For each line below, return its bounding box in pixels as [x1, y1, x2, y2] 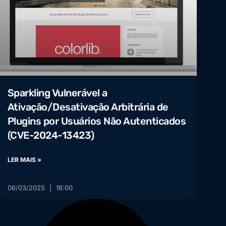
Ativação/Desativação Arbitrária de [7, 101, 168, 114]
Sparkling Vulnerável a [7, 87, 107, 99]
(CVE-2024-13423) [7, 129, 94, 142]
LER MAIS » [7, 156, 41, 164]
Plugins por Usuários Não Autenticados [7, 115, 186, 128]
